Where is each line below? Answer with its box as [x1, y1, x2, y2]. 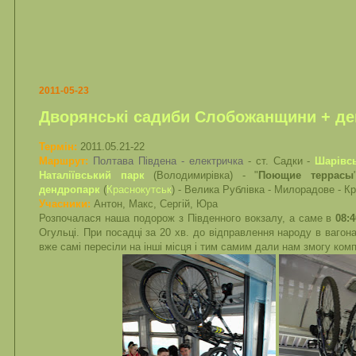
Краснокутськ [106, 183, 172, 195]
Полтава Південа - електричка [92, 154, 243, 167]
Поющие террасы [258, 168, 354, 181]
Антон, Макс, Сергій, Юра [94, 197, 218, 210]
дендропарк [39, 183, 100, 195]
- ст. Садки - [242, 154, 315, 167]
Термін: [39, 140, 77, 153]
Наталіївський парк [39, 168, 145, 181]
